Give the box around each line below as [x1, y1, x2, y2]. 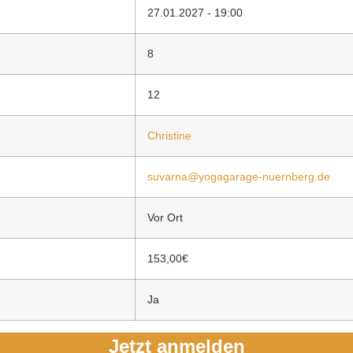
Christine [147, 128, 191, 142]
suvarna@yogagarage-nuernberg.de [147, 169, 330, 183]
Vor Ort [147, 210, 183, 224]
